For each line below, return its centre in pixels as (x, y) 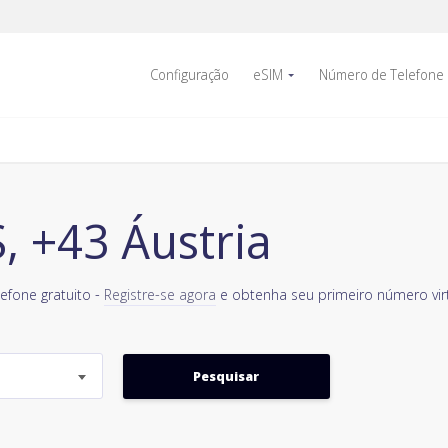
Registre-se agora (160, 294)
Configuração (189, 74)
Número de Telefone (381, 74)
